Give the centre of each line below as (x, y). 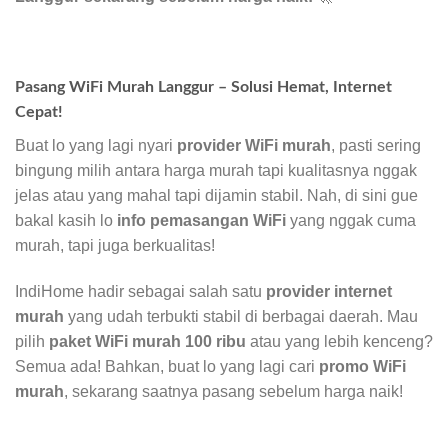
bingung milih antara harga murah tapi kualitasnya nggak (216, 171)
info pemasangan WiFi (201, 221)
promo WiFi (362, 367)
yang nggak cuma (351, 221)
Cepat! (39, 112)
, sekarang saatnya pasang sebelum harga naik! (233, 392)
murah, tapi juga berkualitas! (115, 246)
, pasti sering (376, 146)
